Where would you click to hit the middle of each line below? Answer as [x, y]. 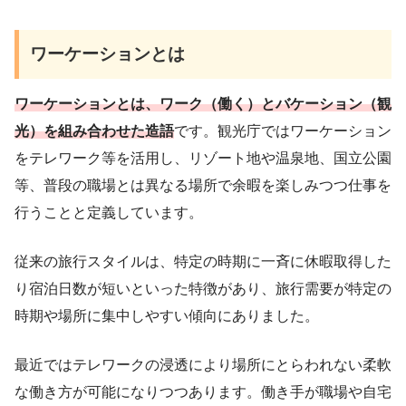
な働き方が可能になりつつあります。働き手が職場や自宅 [203, 392]
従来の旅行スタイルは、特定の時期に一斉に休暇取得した [203, 262]
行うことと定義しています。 [109, 213]
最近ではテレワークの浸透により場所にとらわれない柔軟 [203, 365]
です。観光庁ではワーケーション [283, 131]
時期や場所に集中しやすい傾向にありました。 [167, 316]
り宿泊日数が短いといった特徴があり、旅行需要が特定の [203, 289]
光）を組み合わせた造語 [94, 131]
